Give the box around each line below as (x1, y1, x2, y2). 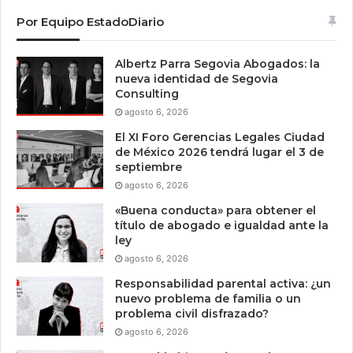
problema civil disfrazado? (115, 306, 269, 321)
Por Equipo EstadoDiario (17, 13, 164, 29)
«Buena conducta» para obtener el (115, 203, 316, 217)
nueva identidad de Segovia (115, 71, 278, 86)
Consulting (115, 86, 179, 101)
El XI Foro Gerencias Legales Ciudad (115, 129, 325, 144)
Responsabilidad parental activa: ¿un (115, 276, 331, 291)
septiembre (115, 159, 182, 174)
